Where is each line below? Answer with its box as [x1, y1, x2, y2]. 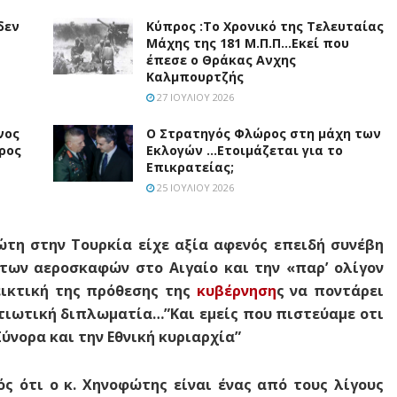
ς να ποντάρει [276, 280, 385, 300]
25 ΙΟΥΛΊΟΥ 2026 [154, 180, 234, 194]
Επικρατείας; [146, 158, 234, 175]
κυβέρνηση [196, 280, 276, 300]
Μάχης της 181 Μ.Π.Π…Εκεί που [146, 34, 349, 51]
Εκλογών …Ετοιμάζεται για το [146, 141, 343, 159]
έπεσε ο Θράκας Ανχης [146, 51, 296, 68]
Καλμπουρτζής [146, 67, 244, 85]
